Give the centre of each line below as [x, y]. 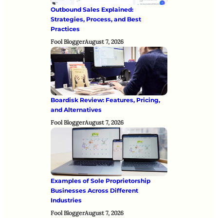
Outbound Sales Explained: [92, 9]
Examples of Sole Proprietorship [100, 181]
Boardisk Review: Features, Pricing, [105, 100]
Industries [66, 200]
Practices [65, 29]
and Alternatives [76, 109]
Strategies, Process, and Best [96, 19]
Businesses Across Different [94, 190]
